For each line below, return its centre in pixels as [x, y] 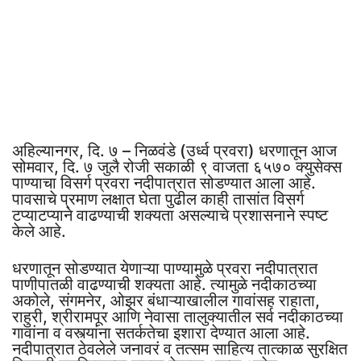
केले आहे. [39, 231]
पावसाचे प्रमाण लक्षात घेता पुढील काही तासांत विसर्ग [158, 199]
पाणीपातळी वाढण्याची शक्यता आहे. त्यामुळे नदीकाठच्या [164, 284]
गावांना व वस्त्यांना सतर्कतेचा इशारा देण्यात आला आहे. [161, 332]
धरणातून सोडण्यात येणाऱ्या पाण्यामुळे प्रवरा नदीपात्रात [165, 268]
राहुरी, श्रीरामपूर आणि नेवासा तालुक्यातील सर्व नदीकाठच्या [178, 316]
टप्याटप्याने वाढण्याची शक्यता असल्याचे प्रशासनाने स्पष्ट [170, 215]
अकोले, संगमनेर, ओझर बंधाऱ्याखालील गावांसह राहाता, [166, 300]
